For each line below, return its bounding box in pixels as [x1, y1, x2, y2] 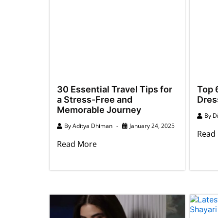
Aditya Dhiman [73, 121, 112, 130]
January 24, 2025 [129, 121, 175, 130]
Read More [57, 138, 97, 149]
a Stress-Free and [57, 94, 132, 105]
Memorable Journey [57, 104, 141, 115]
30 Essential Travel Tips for [57, 84, 172, 94]
